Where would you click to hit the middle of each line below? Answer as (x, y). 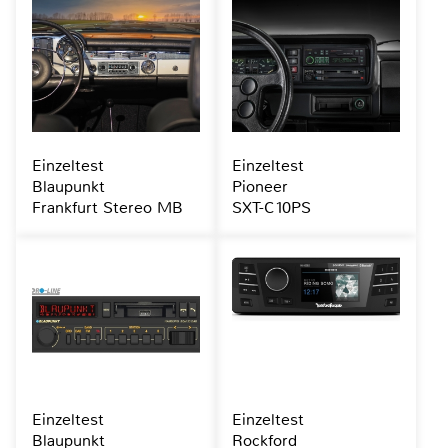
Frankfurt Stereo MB (107, 208)
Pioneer (259, 187)
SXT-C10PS (271, 208)
